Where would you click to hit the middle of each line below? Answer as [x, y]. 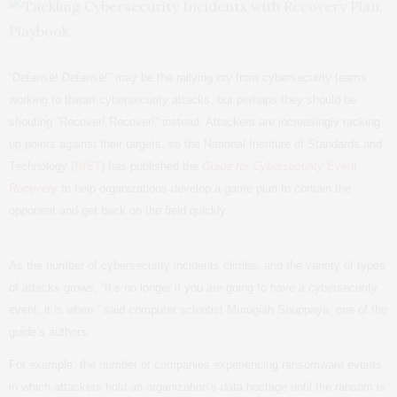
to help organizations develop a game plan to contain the [204, 188]
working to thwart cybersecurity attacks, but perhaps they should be [183, 100]
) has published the [152, 166]
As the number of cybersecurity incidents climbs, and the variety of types [197, 265]
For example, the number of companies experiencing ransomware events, [197, 365]
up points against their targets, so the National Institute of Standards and [195, 144]
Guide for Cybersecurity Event [280, 166]
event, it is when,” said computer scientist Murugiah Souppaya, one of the [198, 310]
